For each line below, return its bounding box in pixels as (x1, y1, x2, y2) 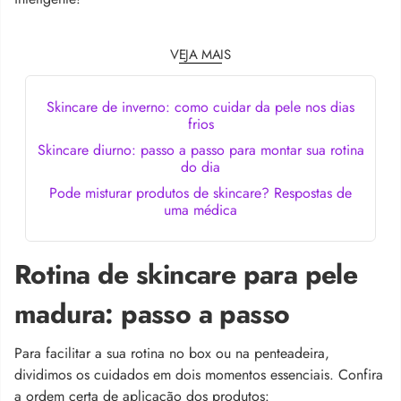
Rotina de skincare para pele (14, 254, 358, 294)
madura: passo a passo (14, 294, 290, 333)
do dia (181, 156, 220, 177)
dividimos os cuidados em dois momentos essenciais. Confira (14, 363, 383, 385)
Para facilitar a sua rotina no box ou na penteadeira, (14, 342, 329, 363)
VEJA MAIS (170, 44, 231, 64)
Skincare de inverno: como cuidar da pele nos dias (47, 96, 354, 117)
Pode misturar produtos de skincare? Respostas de (49, 182, 352, 203)
